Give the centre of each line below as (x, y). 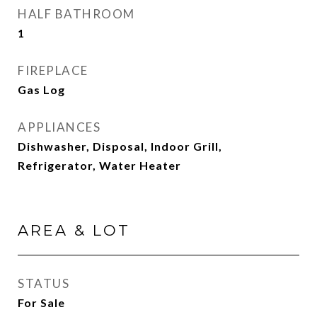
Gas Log (41, 90)
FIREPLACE (53, 70)
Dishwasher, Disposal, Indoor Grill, (120, 146)
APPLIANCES (59, 127)
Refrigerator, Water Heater (99, 165)
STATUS (44, 283)
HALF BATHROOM (76, 14)
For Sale (41, 302)
